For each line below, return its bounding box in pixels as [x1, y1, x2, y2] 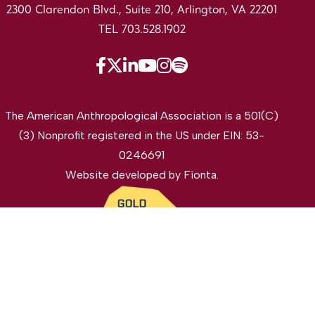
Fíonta [183, 168, 217, 182]
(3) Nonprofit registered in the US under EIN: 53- [19, 129, 265, 143]
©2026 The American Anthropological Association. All [5, 291, 279, 305]
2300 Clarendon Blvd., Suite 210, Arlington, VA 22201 [6, 5, 278, 17]
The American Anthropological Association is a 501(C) [5, 109, 279, 123]
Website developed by [65, 168, 184, 182]
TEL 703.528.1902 [98, 25, 186, 37]
